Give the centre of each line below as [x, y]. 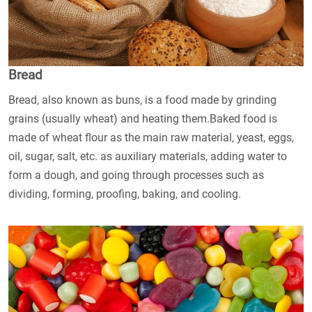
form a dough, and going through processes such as [136, 175]
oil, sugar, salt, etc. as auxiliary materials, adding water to [148, 156]
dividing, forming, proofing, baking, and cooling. [125, 194]
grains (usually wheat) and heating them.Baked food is [143, 118]
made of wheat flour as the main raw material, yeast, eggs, [151, 137]
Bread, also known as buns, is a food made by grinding [142, 100]
